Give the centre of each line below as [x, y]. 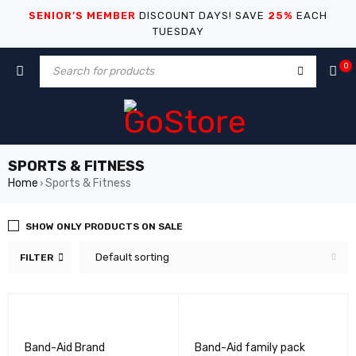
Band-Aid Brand [65, 348]
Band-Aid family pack [250, 348]
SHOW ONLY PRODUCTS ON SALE [104, 226]
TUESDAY [178, 31]
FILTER [37, 257]
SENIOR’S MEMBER [82, 15]
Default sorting [132, 257]
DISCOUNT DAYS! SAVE [202, 15]
